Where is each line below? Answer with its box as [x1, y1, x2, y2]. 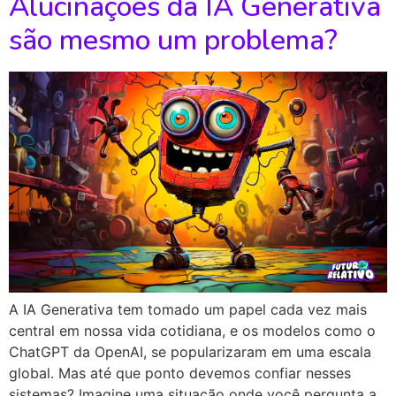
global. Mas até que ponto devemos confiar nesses [9, 363, 351, 382]
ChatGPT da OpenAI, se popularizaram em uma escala [9, 342, 371, 361]
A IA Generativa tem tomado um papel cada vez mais [9, 300, 367, 318]
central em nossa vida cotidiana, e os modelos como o [9, 321, 376, 339]
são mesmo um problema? [9, 21, 338, 60]
